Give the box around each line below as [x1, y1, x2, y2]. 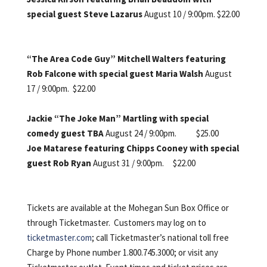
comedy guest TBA [26, 127, 105, 139]
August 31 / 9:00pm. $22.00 [92, 157, 195, 169]
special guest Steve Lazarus [26, 8, 144, 20]
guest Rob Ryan [26, 157, 93, 169]
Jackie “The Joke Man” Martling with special [26, 112, 209, 124]
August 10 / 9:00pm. [144, 8, 215, 20]
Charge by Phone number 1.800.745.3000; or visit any [26, 246, 218, 258]
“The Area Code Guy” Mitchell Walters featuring [26, 52, 226, 64]
